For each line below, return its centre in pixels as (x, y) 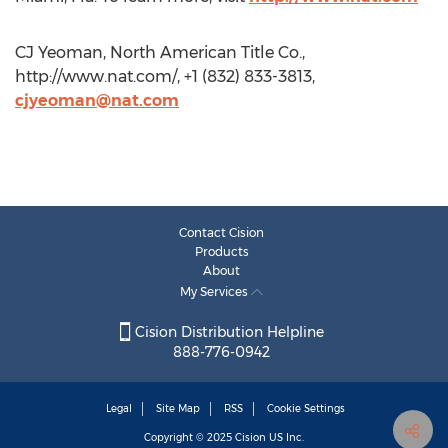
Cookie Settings (306, 409)
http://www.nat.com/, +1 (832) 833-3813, (165, 76)
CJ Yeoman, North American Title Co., (160, 52)
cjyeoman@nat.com (97, 100)
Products (221, 251)
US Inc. (285, 438)
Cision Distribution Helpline (227, 332)
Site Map (178, 409)
